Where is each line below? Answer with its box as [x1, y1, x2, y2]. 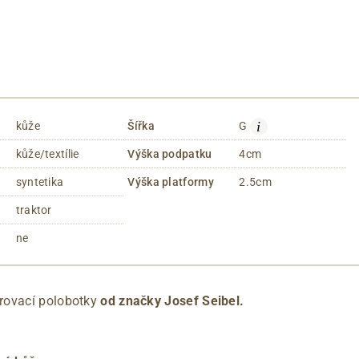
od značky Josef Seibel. [97, 292, 244, 309]
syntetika [15, 175, 64, 188]
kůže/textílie [15, 147, 79, 160]
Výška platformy [127, 175, 214, 188]
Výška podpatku [127, 147, 212, 160]
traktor [15, 203, 52, 216]
